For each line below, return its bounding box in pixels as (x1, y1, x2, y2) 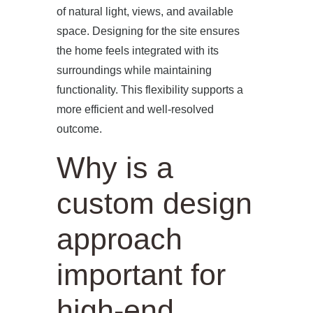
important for (56, 257, 226, 291)
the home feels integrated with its (56, 44, 219, 57)
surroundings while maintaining (56, 64, 212, 76)
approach (56, 221, 182, 256)
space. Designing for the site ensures (56, 24, 240, 37)
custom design (56, 186, 252, 220)
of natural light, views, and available (56, 5, 233, 17)
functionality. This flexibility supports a (56, 83, 243, 96)
